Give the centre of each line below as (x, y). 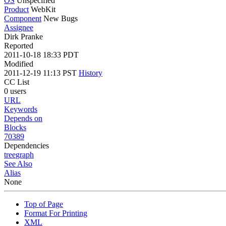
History (91, 73)
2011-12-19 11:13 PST (41, 73)
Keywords (21, 109)
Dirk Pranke (23, 36)
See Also (18, 163)
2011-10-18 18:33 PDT (41, 54)
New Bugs (61, 18)
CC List (17, 82)
